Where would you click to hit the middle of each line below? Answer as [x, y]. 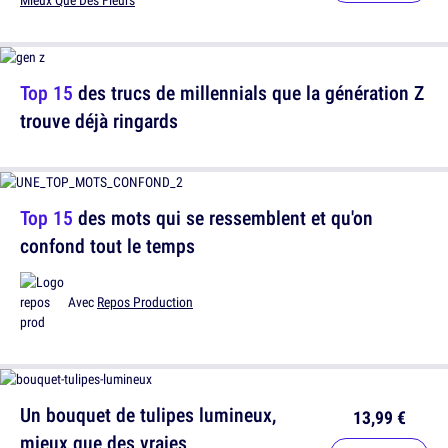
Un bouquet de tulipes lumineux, [148, 415]
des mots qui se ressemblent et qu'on [223, 218]
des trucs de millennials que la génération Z [248, 93]
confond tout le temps [107, 246]
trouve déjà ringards [99, 121]
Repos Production [145, 302]
